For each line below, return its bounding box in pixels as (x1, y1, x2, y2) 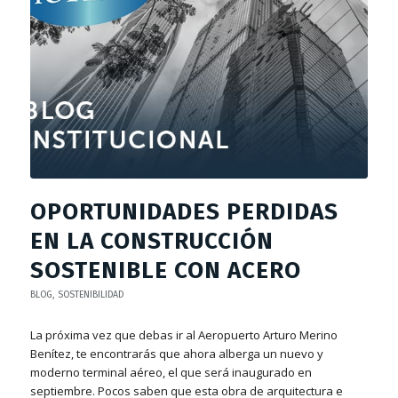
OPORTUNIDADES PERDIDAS (29, 197, 338, 226)
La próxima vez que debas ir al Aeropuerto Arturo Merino (29, 326, 338, 343)
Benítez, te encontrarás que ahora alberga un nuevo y (29, 345, 323, 362)
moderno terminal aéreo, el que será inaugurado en (29, 363, 312, 380)
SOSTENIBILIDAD (57, 288, 123, 300)
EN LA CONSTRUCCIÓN (29, 227, 274, 255)
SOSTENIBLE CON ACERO (29, 256, 301, 284)
